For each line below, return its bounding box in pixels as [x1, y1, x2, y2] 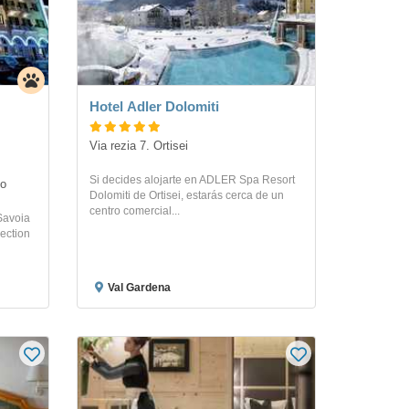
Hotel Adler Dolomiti [89, 98, 219, 114]
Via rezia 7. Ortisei [89, 139, 188, 152]
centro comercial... [89, 204, 180, 217]
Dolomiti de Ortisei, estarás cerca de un [89, 188, 284, 202]
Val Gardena [107, 280, 171, 294]
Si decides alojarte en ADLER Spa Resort [89, 173, 295, 186]
